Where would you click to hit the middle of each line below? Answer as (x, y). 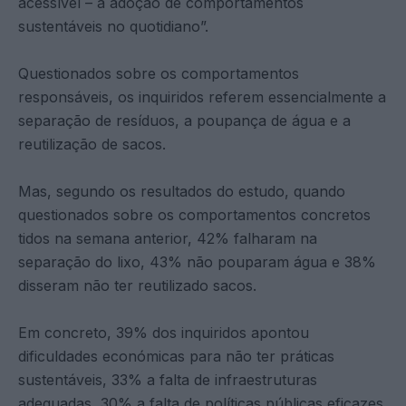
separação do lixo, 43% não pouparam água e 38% (197, 261)
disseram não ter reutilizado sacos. (137, 285)
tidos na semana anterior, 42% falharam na (168, 238)
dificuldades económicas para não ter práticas (176, 356)
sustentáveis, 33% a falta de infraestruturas (168, 379)
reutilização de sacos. (92, 144)
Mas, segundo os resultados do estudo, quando (182, 191)
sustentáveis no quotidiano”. (113, 26)
